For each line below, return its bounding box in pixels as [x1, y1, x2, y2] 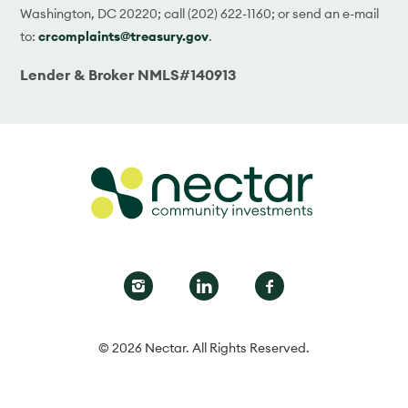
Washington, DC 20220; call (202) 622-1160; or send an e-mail [20, 5, 380, 22]
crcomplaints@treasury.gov [38, 27, 209, 45]
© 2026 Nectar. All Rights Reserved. [98, 339, 310, 356]
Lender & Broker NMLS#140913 [20, 65, 237, 84]
